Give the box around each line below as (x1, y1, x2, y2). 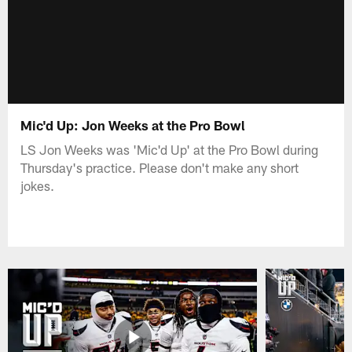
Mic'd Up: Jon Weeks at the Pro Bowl (20, 116, 246, 133)
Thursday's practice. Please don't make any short (20, 159, 299, 175)
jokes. (20, 177, 55, 193)
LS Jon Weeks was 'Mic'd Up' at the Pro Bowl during (20, 141, 319, 157)
